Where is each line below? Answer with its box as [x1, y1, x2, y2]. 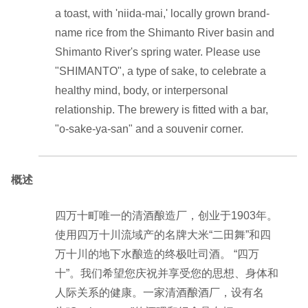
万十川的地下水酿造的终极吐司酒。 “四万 [55, 247, 259, 260]
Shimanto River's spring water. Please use [55, 45, 261, 58]
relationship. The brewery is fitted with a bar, [55, 103, 268, 115]
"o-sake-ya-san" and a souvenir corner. [55, 122, 243, 135]
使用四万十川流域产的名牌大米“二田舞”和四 [55, 228, 271, 241]
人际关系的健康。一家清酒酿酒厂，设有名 [55, 286, 264, 298]
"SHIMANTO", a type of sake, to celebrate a [55, 65, 266, 77]
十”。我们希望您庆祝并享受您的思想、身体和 [55, 267, 278, 279]
